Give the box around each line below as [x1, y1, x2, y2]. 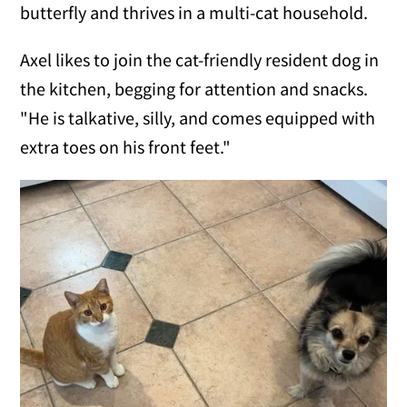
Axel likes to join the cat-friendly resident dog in [20, 48, 380, 72]
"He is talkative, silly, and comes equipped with [20, 106, 376, 130]
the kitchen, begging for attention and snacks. [20, 77, 369, 101]
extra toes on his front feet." [20, 135, 232, 159]
